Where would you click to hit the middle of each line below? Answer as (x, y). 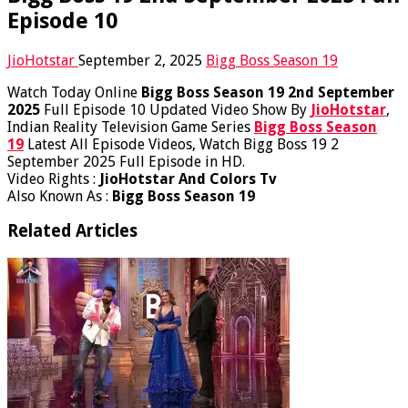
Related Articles (72, 231)
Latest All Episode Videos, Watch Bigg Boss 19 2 (181, 144)
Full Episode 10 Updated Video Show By (175, 109)
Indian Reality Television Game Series (131, 127)
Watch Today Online (74, 92)
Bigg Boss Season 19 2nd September (268, 92)
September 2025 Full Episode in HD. (126, 161)
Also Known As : (60, 196)
